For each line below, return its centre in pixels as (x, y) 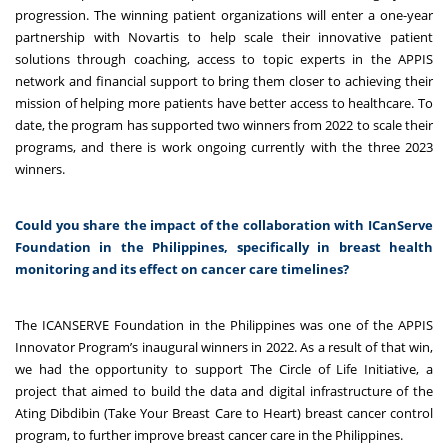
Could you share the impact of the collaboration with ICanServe (224, 224)
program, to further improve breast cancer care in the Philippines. (209, 434)
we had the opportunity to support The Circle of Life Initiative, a (224, 368)
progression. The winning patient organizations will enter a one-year (224, 14)
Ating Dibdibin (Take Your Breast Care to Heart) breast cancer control (224, 412)
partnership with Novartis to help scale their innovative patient (224, 36)
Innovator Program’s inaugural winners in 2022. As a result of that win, (224, 346)
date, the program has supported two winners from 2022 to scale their (224, 124)
